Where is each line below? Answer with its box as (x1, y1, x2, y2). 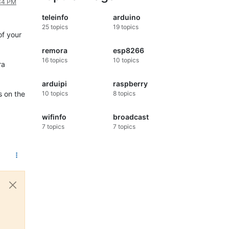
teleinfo (42, 13, 68, 22)
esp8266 (112, 46, 144, 55)
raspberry (112, 79, 148, 88)
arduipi (42, 79, 67, 88)
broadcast (112, 112, 149, 122)
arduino (112, 13, 141, 22)
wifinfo (42, 112, 66, 122)
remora (42, 46, 67, 55)
